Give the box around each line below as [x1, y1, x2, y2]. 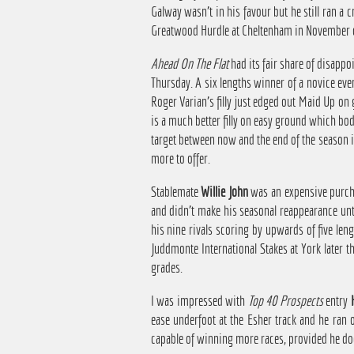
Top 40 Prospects [247, 292, 323, 310]
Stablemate [150, 183, 201, 201]
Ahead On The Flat [150, 55, 228, 73]
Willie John [201, 183, 248, 201]
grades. [150, 259, 183, 277]
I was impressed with [150, 292, 248, 310]
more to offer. [150, 150, 210, 168]
